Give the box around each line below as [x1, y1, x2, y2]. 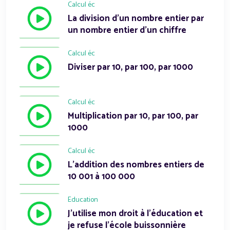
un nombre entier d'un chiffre [68, 23, 186, 37]
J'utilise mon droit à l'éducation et [68, 206, 203, 221]
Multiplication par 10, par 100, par [68, 108, 198, 123]
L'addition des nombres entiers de [68, 157, 204, 172]
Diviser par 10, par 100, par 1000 [68, 60, 193, 74]
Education [68, 194, 98, 206]
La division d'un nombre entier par [68, 11, 204, 26]
